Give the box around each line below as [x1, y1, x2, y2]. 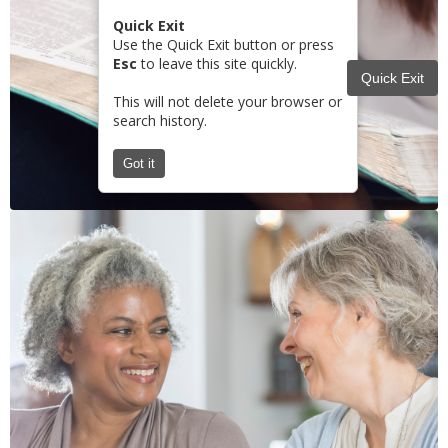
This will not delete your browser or [113, 92, 342, 111]
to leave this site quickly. [137, 54, 297, 73]
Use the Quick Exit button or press [113, 35, 334, 54]
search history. [113, 111, 207, 130]
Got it [123, 156, 155, 171]
